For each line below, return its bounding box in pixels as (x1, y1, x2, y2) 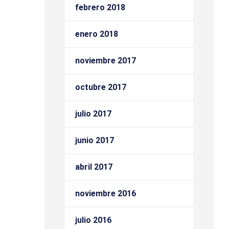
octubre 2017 (75, 82, 126, 92)
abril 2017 (75, 162, 112, 172)
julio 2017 (75, 109, 111, 119)
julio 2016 (75, 215, 111, 225)
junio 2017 (75, 135, 114, 145)
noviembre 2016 (75, 189, 136, 198)
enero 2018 (75, 29, 118, 39)
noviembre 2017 (75, 56, 136, 65)
